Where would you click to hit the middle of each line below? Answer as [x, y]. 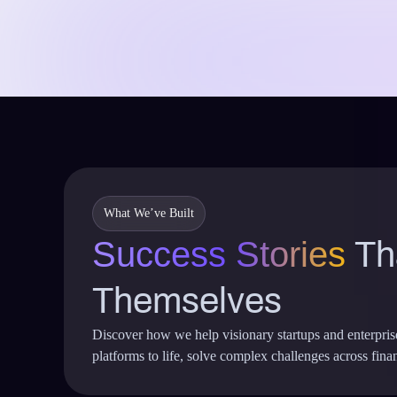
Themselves [187, 301]
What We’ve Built [149, 213]
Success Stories [219, 254]
